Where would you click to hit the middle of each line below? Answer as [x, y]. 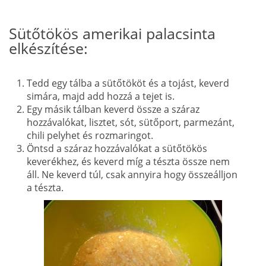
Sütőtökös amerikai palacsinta [112, 33]
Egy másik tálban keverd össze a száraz [113, 109]
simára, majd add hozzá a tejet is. [101, 96]
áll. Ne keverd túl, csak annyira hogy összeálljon [132, 174]
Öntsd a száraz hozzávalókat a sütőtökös [117, 148]
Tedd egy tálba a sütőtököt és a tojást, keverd [128, 83]
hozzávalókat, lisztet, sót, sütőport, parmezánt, [131, 122]
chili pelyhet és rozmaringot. [90, 135]
